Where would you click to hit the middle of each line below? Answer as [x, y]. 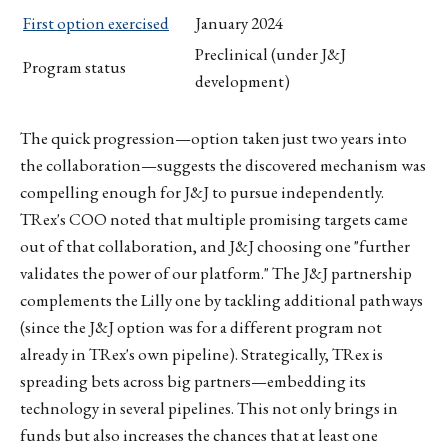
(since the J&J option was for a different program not [201, 327]
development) [242, 80]
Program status [74, 66]
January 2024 [239, 22]
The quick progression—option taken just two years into [213, 138]
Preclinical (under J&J [270, 53]
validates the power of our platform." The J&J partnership [216, 273]
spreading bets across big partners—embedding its [193, 381]
